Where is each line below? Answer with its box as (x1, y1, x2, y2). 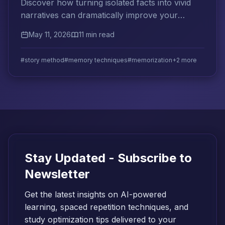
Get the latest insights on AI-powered (25, 189, 166, 199)
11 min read (79, 30, 115, 39)
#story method (21, 56, 64, 64)
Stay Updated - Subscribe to (25, 151, 192, 165)
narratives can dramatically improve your (21, 10, 178, 20)
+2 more (172, 56, 197, 64)
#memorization (128, 56, 172, 64)
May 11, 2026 (29, 30, 71, 39)
